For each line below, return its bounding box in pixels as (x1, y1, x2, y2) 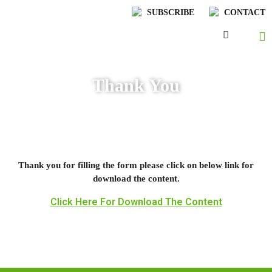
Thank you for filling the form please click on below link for (18, 160, 254, 170)
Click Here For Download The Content (50, 196, 222, 208)
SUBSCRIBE (146, 8, 194, 18)
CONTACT (223, 8, 265, 18)
